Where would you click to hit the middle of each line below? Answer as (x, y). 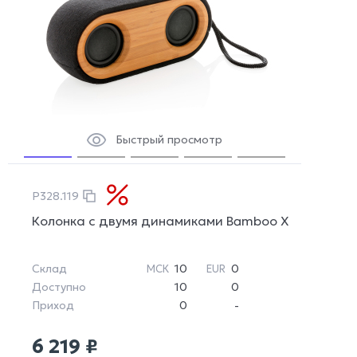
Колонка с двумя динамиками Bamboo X (161, 221)
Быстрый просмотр (169, 140)
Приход (53, 306)
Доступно (59, 287)
